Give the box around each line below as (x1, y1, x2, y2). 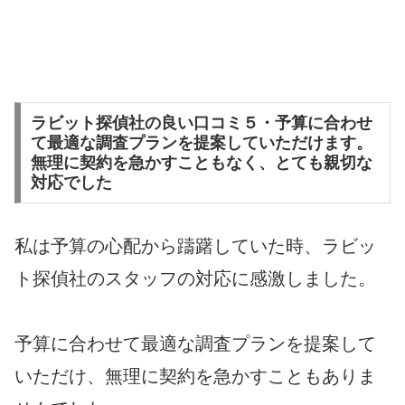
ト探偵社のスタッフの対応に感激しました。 (14, 268, 376, 289)
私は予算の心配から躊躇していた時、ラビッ (14, 236, 376, 257)
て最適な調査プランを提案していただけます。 (30, 134, 372, 153)
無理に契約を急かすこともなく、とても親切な (30, 154, 372, 173)
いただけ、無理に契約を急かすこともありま (14, 366, 376, 387)
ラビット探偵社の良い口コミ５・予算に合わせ (30, 114, 372, 133)
